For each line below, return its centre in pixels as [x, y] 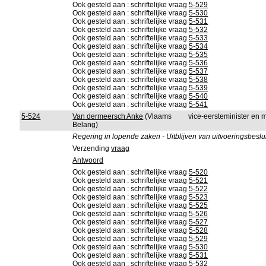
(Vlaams [158, 116]
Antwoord [88, 160]
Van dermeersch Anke [108, 116]
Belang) [85, 125]
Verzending [92, 148]
